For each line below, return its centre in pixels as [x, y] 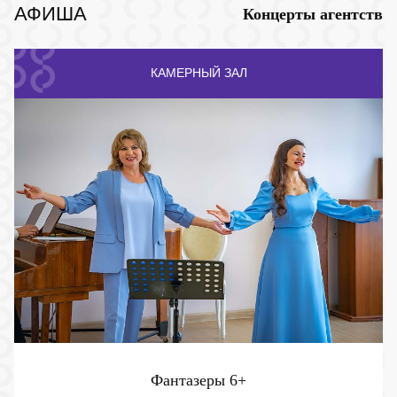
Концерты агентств [313, 14]
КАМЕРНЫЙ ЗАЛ [198, 73]
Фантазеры [190, 381]
